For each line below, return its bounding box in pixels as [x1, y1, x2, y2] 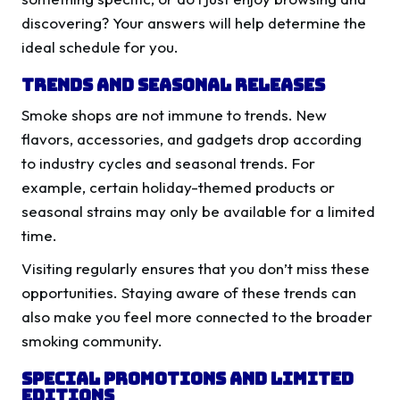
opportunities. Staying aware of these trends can [21, 283, 356, 303]
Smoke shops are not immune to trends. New [21, 105, 327, 125]
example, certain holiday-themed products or [21, 178, 335, 197]
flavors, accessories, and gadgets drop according [21, 129, 362, 149]
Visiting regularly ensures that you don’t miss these [21, 259, 370, 279]
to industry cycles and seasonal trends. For [21, 154, 315, 173]
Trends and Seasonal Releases [21, 73, 325, 97]
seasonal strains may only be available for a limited [21, 202, 375, 221]
